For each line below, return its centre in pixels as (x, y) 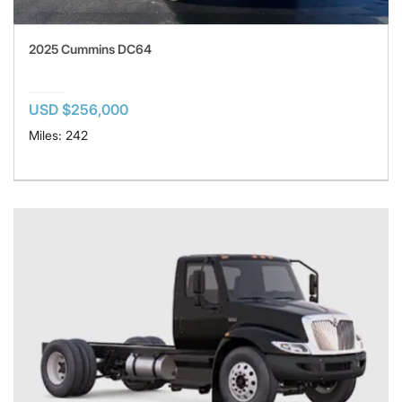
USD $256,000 (79, 109)
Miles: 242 (58, 135)
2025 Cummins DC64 (90, 48)
